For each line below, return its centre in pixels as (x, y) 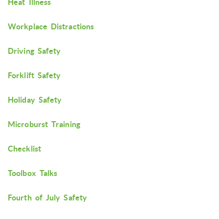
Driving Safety (34, 51)
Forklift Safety (34, 75)
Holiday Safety (35, 99)
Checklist (24, 148)
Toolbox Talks (33, 173)
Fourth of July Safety (48, 197)
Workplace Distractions (51, 26)
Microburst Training (44, 124)
